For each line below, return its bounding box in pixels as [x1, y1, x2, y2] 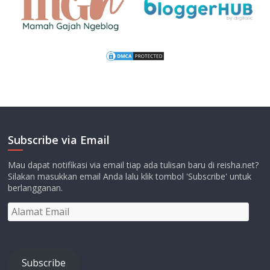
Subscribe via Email [8, 133, 110, 148]
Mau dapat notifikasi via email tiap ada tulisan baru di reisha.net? [8, 159, 259, 171]
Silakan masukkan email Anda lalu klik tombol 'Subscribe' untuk [8, 171, 252, 183]
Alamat [7, 202, 36, 214]
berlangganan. [8, 182, 63, 194]
